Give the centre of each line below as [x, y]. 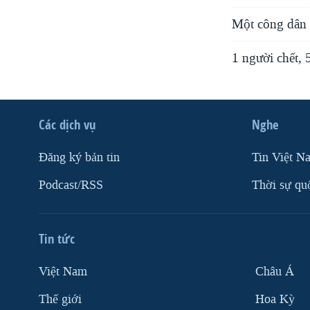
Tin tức [57, 238]
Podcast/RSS [71, 185]
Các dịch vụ [67, 124]
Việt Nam [63, 271]
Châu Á [275, 271]
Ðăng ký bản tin [79, 157]
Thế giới [60, 299]
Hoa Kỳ [275, 299]
